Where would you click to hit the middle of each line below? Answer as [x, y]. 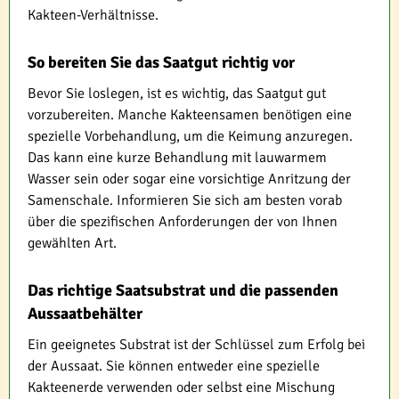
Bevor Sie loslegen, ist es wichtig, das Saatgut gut [177, 94]
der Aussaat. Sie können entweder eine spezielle [174, 366]
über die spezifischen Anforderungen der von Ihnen [183, 222]
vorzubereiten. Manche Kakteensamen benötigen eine [190, 115]
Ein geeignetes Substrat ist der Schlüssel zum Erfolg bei [196, 345]
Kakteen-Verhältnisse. [93, 15]
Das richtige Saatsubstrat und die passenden [183, 290]
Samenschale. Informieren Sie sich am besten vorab [185, 200]
